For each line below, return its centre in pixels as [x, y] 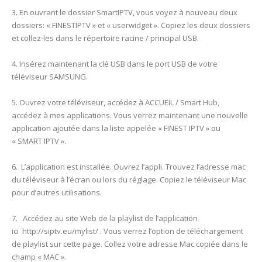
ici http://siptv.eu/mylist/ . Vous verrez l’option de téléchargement [127, 231]
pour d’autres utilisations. [57, 193]
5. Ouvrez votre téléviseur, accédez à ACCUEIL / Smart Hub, [116, 103]
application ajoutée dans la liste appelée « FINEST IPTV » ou [116, 128]
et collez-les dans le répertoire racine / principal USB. [105, 38]
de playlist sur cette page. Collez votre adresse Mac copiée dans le [130, 244]
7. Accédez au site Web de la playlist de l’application [105, 218]
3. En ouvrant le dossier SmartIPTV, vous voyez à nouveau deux [125, 13]
